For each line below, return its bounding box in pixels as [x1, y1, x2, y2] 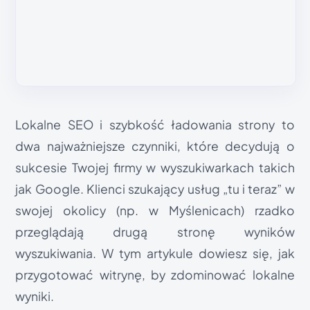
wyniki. [15, 289, 55, 304]
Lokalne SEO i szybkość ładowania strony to [15, 117, 295, 132]
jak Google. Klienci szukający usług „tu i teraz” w [15, 181, 295, 197]
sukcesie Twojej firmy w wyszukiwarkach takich [15, 160, 295, 175]
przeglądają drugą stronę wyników [15, 224, 295, 239]
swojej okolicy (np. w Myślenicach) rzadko [15, 203, 295, 218]
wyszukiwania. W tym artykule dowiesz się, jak [15, 246, 295, 261]
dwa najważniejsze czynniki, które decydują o [15, 138, 295, 154]
